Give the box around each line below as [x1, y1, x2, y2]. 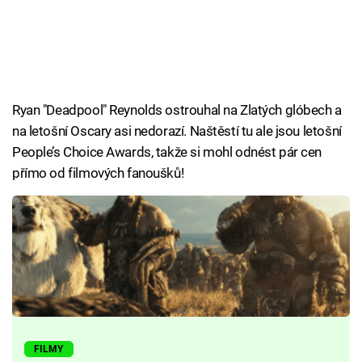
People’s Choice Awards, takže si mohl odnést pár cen [12, 144, 322, 161]
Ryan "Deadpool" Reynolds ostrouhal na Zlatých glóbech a [12, 102, 342, 119]
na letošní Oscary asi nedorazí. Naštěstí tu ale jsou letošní [12, 123, 342, 140]
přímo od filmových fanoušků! [12, 165, 184, 182]
